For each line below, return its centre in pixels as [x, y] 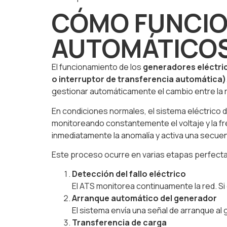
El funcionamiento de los [97, 67]
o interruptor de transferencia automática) [139, 79]
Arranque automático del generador [144, 198]
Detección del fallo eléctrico [129, 174]
